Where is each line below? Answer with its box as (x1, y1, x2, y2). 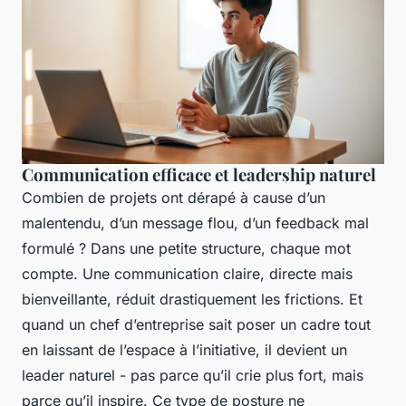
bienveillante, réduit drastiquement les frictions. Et (22, 289, 362, 308)
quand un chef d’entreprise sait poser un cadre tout (22, 314, 371, 333)
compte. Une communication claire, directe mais (22, 264, 353, 283)
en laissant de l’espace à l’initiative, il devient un (22, 340, 347, 359)
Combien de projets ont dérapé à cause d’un (22, 188, 325, 207)
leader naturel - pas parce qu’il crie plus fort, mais (22, 365, 363, 384)
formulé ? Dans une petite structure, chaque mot (22, 238, 351, 257)
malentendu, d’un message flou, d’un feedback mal (22, 213, 369, 232)
